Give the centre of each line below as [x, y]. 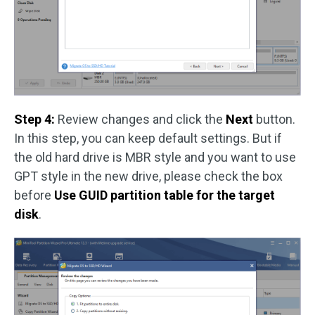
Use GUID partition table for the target [165, 195]
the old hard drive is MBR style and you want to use [155, 157]
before [34, 195]
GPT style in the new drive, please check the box [148, 176]
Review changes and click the [140, 120]
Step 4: [34, 120]
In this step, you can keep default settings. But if [148, 139]
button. [274, 120]
